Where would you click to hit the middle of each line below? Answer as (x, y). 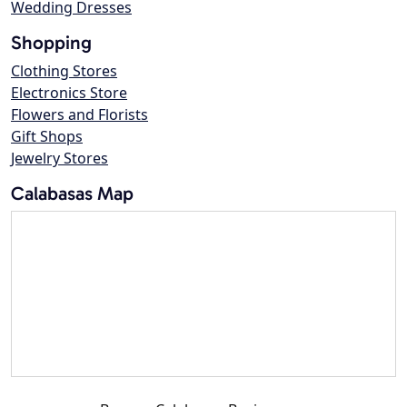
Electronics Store (69, 93)
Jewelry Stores (60, 159)
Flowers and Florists (79, 115)
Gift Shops (47, 137)
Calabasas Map (72, 194)
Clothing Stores (64, 71)
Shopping (51, 43)
